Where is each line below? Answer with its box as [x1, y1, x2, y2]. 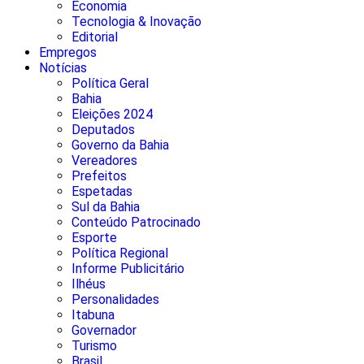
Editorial [71, 28, 118, 45]
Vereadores [71, 152, 137, 168]
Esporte [71, 229, 117, 245]
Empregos [39, 44, 97, 60]
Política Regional [71, 245, 168, 261]
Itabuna [71, 306, 115, 323]
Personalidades [71, 291, 159, 307]
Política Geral [71, 75, 149, 91]
